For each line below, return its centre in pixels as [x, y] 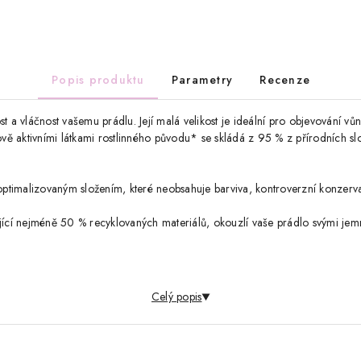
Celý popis [176, 296]
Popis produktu [98, 80]
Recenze [285, 80]
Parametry [202, 80]
